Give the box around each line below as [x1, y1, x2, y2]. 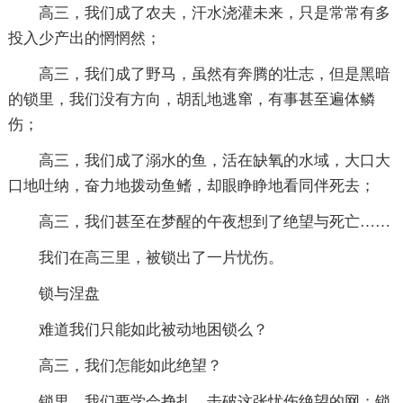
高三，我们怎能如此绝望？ [38, 356, 222, 374]
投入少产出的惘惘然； [7, 29, 161, 47]
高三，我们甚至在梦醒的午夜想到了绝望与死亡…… [38, 212, 390, 230]
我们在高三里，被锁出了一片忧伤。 [38, 248, 283, 266]
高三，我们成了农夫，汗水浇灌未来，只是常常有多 [38, 4, 390, 22]
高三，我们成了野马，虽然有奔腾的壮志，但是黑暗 [38, 65, 390, 83]
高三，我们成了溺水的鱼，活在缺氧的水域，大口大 [38, 151, 390, 169]
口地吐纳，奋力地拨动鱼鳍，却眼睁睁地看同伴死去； [7, 176, 375, 194]
